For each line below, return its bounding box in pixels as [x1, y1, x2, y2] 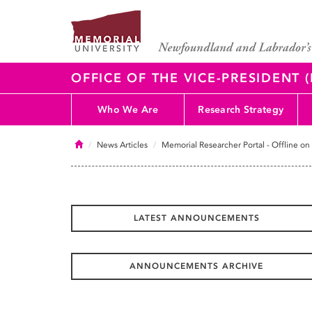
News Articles [97, 140, 148, 150]
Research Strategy [198, 103, 284, 116]
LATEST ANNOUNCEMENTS [133, 213, 260, 223]
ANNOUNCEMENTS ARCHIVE [130, 261, 263, 271]
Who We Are [97, 103, 158, 116]
